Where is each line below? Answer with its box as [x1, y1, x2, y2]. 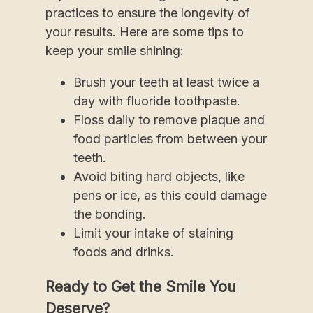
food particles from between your [73, 131, 267, 146]
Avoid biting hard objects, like [73, 168, 245, 184]
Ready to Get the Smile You [45, 277, 236, 296]
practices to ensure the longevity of [45, 5, 250, 20]
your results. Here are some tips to [45, 24, 244, 39]
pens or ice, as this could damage [73, 187, 267, 203]
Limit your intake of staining [73, 225, 233, 240]
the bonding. [73, 206, 146, 221]
